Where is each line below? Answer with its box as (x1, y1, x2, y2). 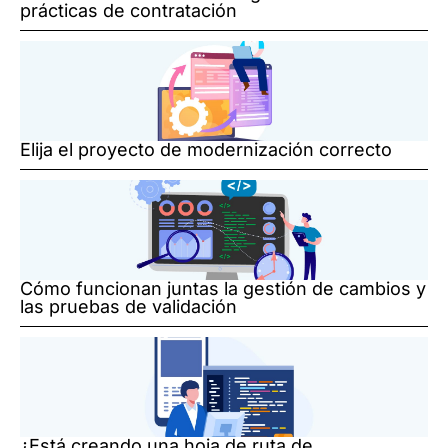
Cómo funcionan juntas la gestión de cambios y (20, 278, 426, 300)
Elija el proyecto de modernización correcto (20, 139, 392, 161)
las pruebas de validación (20, 296, 237, 318)
